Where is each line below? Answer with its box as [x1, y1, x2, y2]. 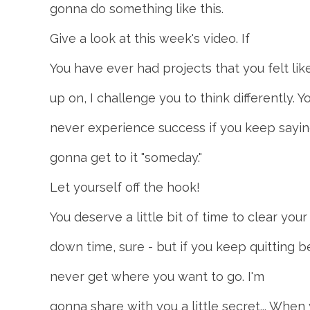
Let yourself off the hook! [50, 180, 200, 194]
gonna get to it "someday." [50, 150, 202, 165]
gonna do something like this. [50, 1, 224, 16]
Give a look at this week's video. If [50, 31, 250, 46]
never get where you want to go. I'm [50, 269, 264, 284]
